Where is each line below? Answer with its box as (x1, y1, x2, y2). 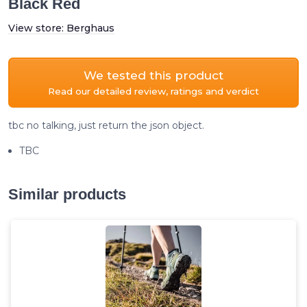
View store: (8, 21, 66, 34)
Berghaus (66, 21, 114, 34)
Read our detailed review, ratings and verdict (48, 85, 259, 97)
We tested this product (84, 68, 223, 82)
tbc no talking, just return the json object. (8, 119, 204, 132)
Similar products (8, 185, 126, 203)
